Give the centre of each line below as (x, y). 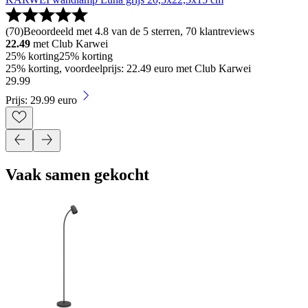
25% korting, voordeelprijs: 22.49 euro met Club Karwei (128, 68)
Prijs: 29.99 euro (41, 100)
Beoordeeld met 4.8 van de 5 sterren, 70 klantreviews (139, 31)
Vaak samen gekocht (77, 174)
